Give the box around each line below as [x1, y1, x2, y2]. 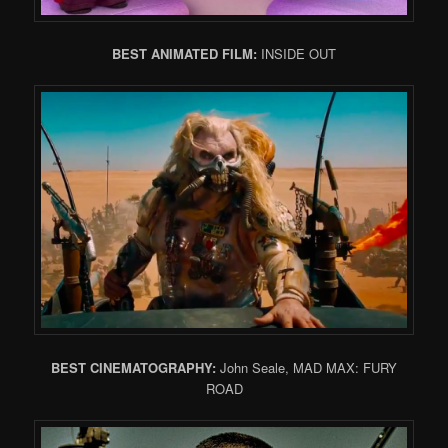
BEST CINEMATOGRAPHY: [51, 357, 220, 377]
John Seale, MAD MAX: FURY [220, 357, 397, 377]
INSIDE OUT [261, 44, 336, 64]
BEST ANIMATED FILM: [112, 44, 261, 64]
